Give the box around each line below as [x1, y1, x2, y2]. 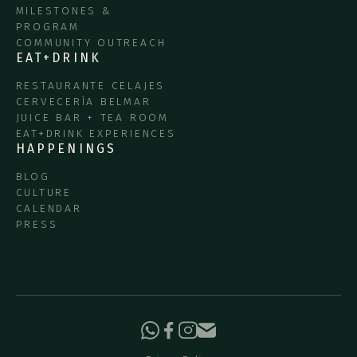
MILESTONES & [15, 4, 112, 18]
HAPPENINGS [15, 140, 117, 156]
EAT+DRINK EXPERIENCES [15, 126, 176, 140]
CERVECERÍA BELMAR [15, 94, 151, 108]
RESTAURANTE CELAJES [15, 78, 166, 92]
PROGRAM [15, 20, 80, 34]
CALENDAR [15, 201, 82, 215]
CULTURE [15, 185, 72, 199]
